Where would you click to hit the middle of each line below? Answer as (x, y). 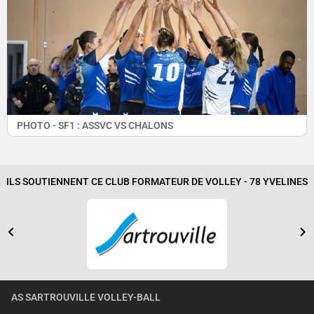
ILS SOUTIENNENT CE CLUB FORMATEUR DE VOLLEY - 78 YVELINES (157, 182)
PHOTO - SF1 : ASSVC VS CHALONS (95, 125)
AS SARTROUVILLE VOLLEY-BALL (86, 298)
